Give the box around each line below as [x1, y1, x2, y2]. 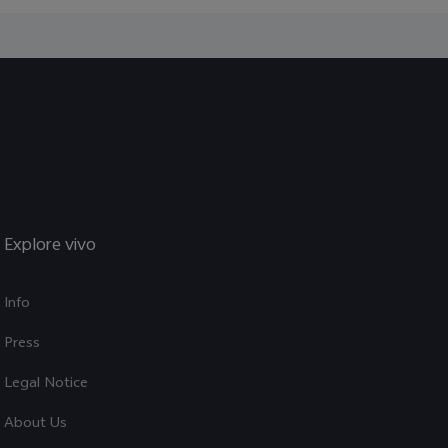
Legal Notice [4, 372, 88, 397]
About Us [4, 412, 67, 437]
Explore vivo [4, 232, 96, 261]
